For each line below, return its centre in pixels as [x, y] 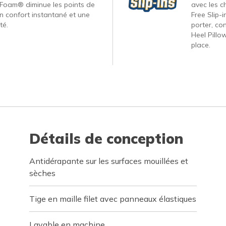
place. [201, 45]
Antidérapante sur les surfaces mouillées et [109, 161]
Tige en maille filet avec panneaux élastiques [113, 199]
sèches [43, 173]
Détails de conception [106, 138]
